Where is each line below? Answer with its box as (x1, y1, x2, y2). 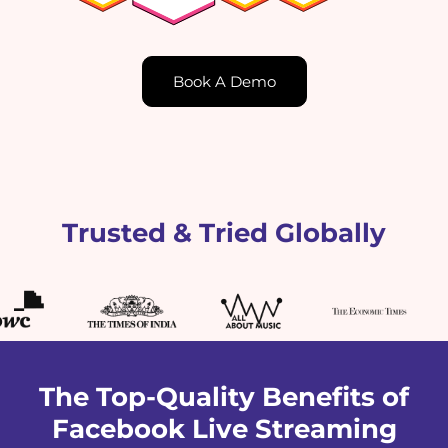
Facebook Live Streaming (51, 413, 397, 446)
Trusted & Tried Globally (62, 217, 386, 250)
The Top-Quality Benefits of (39, 381, 409, 414)
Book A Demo (172, 72, 276, 92)
